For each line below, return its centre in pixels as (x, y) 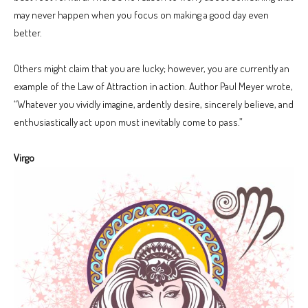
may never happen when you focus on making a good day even (141, 14)
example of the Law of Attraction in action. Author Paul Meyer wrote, (153, 86)
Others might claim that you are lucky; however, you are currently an (152, 68)
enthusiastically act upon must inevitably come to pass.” (128, 122)
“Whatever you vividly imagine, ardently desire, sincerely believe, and (154, 104)
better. (28, 32)
